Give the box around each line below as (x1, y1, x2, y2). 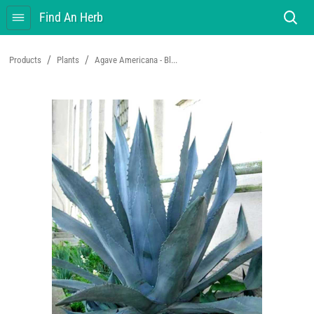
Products (9, 55, 42, 65)
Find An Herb (39, 10, 103, 25)
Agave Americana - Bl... (95, 55, 178, 65)
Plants (57, 55, 80, 65)
